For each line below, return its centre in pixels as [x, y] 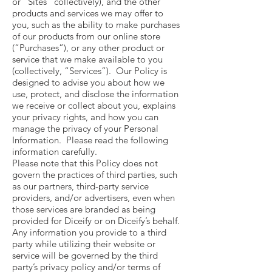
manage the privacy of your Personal [85, 128]
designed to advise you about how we [88, 82]
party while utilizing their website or [84, 244]
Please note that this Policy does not [85, 163]
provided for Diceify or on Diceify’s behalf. [97, 221]
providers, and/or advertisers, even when [93, 198]
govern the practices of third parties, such [95, 175]
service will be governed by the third [85, 255]
